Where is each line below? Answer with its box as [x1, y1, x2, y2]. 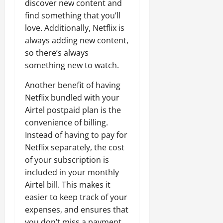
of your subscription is [25, 154, 109, 165]
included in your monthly [25, 167, 119, 178]
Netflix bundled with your [25, 92, 119, 103]
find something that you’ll [25, 10, 120, 21]
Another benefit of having [25, 80, 120, 91]
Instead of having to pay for [25, 129, 127, 140]
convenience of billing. [25, 117, 108, 128]
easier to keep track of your [25, 192, 127, 203]
